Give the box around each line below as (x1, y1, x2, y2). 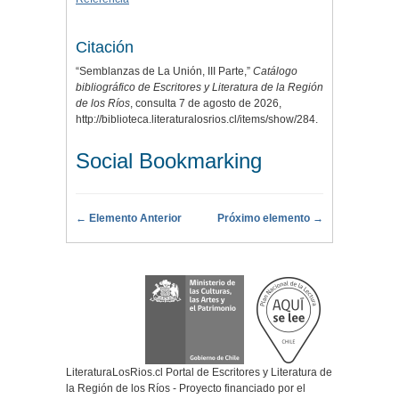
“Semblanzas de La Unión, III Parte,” (76, 64, 253, 77)
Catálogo (253, 64, 297, 77)
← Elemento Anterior (76, 211, 182, 224)
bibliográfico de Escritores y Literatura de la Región (76, 80, 323, 94)
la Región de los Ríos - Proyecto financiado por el (66, 381, 305, 395)
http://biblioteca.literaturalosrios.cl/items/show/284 (76, 112, 315, 126)
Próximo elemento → (217, 211, 323, 224)
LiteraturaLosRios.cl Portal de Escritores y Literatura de (66, 365, 332, 379)
